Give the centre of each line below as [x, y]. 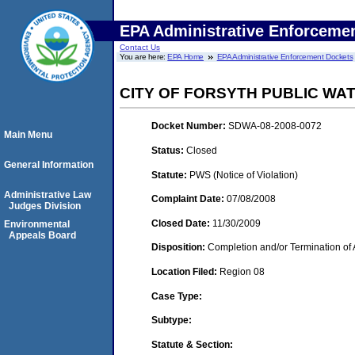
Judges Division [45, 206]
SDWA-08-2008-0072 [275, 126]
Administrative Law [48, 195]
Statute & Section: [192, 344]
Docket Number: [190, 126]
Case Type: [177, 296]
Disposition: [179, 248]
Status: [169, 150]
